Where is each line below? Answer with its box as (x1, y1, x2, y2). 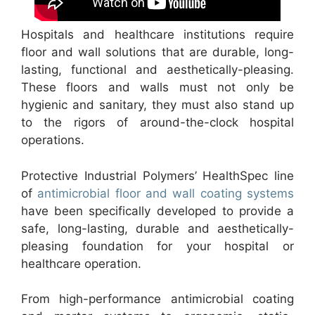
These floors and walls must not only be (21, 80, 294, 94)
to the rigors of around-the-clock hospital (21, 115, 294, 129)
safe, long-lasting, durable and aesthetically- (21, 221, 294, 236)
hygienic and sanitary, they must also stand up (21, 98, 294, 112)
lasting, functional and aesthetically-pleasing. (21, 63, 294, 77)
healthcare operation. (21, 256, 141, 271)
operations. (21, 133, 84, 147)
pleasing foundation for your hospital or (21, 238, 294, 253)
